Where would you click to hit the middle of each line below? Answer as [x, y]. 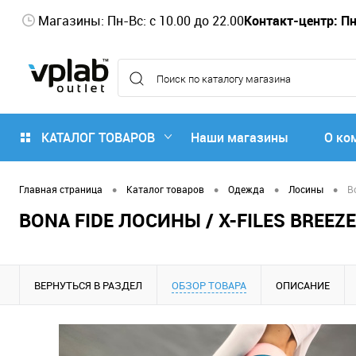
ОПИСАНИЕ [303, 285]
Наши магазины [240, 137]
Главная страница [61, 190]
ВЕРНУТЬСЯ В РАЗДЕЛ [88, 285]
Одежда [246, 190]
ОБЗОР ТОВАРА [209, 285]
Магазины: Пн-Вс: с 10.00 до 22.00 [141, 20]
